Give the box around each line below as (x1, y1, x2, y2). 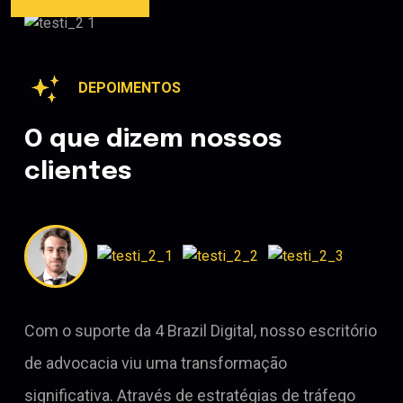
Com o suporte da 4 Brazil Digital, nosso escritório (24, 321, 377, 341)
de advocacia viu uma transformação (24, 354, 287, 373)
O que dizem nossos (24, 127, 282, 154)
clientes (24, 159, 132, 186)
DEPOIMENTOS (78, 79, 181, 97)
